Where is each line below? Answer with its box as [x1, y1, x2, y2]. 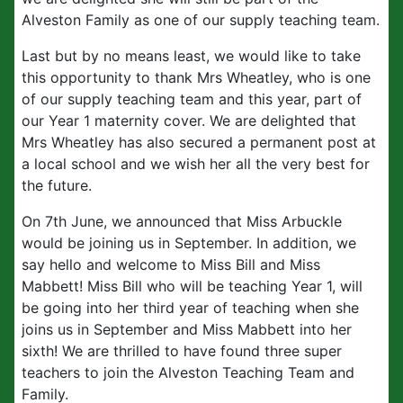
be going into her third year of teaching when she [22, 299, 359, 317]
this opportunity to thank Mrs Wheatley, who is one [22, 68, 371, 86]
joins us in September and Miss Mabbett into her [22, 320, 352, 338]
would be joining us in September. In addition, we [22, 234, 356, 252]
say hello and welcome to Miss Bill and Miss [22, 255, 320, 273]
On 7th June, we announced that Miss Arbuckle [22, 212, 342, 230]
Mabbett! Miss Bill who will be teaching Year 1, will [22, 277, 363, 295]
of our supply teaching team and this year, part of [22, 90, 362, 108]
